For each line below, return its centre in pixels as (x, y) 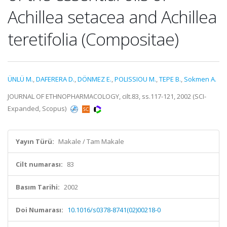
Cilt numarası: (39, 164)
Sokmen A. (200, 79)
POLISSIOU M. (135, 79)
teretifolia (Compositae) (93, 39)
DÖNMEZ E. (94, 79)
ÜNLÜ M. (20, 79)
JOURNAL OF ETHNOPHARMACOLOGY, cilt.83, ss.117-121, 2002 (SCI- (107, 96)
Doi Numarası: (40, 210)
